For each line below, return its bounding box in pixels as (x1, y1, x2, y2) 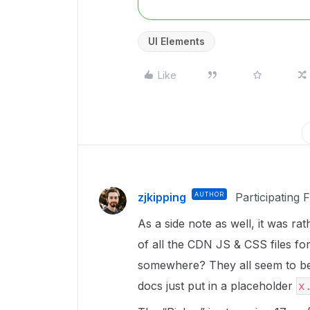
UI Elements (148, 35, 205, 47)
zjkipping (138, 190, 186, 204)
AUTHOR (194, 190, 224, 198)
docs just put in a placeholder (138, 279, 296, 293)
